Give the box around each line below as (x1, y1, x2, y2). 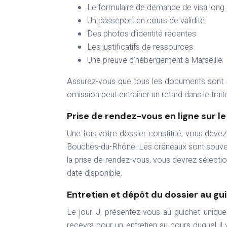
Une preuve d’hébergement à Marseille (87, 54, 222, 67)
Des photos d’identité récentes (87, 28, 196, 41)
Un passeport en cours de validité (87, 15, 205, 27)
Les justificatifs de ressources (87, 41, 193, 54)
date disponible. (67, 167, 122, 180)
